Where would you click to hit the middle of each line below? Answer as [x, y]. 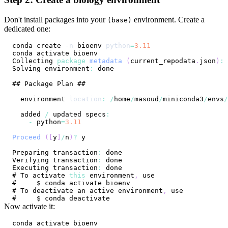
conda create [39, 45]
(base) [120, 20]
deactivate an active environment [96, 190]
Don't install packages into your [56, 19]
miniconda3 [183, 99]
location [85, 99]
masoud [147, 99]
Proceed [26, 137]
